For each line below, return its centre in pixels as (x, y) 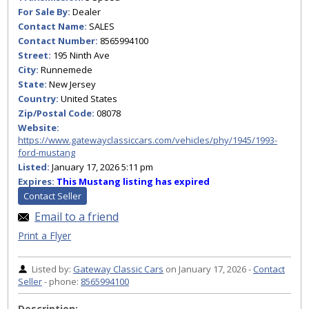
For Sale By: (44, 12)
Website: (39, 128)
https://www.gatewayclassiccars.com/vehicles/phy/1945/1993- (148, 140)
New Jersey (71, 84)
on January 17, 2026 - (208, 269)
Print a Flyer (44, 236)
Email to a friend (77, 217)
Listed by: (52, 269)
